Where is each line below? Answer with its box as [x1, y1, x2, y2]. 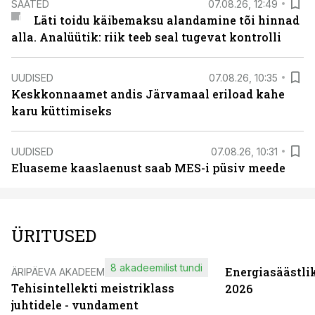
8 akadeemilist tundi [110, 262, 202, 274]
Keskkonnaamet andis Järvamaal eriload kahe [11, 86, 285, 101]
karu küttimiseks [11, 103, 112, 118]
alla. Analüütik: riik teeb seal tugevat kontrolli [11, 30, 281, 44]
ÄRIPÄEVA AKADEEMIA [11, 266, 113, 278]
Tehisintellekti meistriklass [11, 281, 174, 295]
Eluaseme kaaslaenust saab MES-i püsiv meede [11, 160, 285, 175]
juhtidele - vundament [11, 297, 139, 312]
